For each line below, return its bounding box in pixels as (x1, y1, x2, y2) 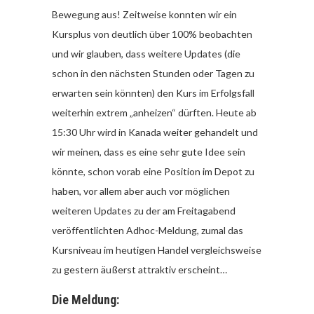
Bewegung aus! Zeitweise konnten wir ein (52, 8, 237, 21)
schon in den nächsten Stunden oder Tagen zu (52, 67, 254, 80)
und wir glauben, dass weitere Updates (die (52, 48, 240, 60)
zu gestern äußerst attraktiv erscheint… (52, 264, 227, 276)
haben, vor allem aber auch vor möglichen (52, 185, 230, 198)
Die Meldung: (52, 292, 119, 308)
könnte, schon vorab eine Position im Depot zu (52, 165, 254, 178)
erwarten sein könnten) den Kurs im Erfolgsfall (52, 87, 254, 100)
